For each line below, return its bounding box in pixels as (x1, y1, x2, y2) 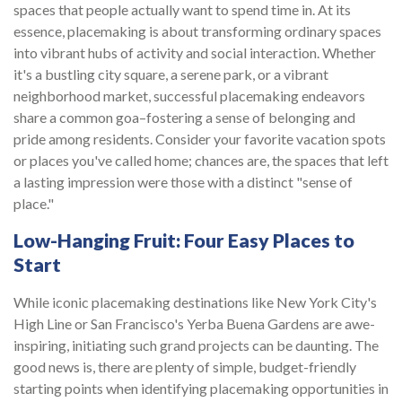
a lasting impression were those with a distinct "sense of (13, 173, 353, 191)
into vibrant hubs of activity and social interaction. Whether (13, 44, 376, 62)
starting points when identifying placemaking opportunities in (13, 380, 389, 398)
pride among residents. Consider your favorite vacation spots (13, 130, 386, 148)
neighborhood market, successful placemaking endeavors (13, 87, 365, 105)
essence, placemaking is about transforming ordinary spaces (13, 22, 381, 40)
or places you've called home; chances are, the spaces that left (13, 152, 389, 170)
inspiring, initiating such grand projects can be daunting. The (13, 336, 379, 354)
